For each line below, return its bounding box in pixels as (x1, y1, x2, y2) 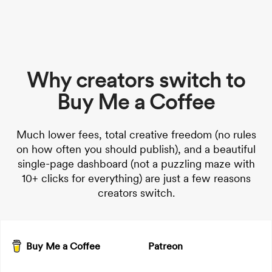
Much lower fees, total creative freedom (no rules (16, 127, 256, 141)
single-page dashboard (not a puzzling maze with (17, 157, 255, 170)
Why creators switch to (26, 66, 246, 93)
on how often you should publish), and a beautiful (16, 142, 256, 155)
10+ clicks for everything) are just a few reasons (21, 171, 251, 185)
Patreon (148, 240, 183, 252)
